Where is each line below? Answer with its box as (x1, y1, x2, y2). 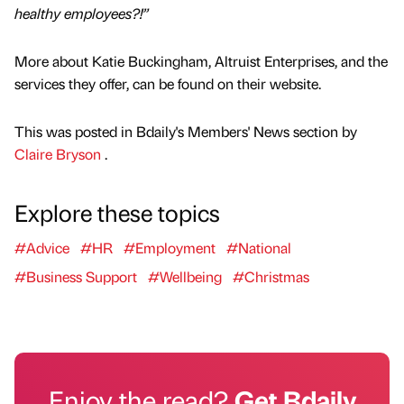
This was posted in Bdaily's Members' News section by (14, 122, 357, 142)
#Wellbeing (148, 267, 222, 287)
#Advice (14, 238, 69, 258)
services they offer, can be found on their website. (14, 74, 321, 94)
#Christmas (233, 267, 309, 287)
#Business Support (14, 267, 137, 287)
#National (226, 238, 291, 258)
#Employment (124, 238, 216, 258)
